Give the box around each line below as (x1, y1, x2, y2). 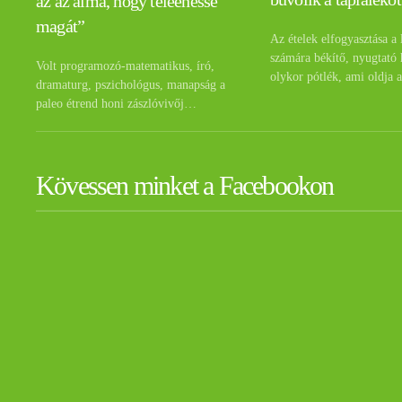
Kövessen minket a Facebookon (36, 170, 334, 201)
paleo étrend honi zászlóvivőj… (36, 97, 197, 111)
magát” (36, 16, 85, 37)
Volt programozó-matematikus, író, (36, 59, 214, 74)
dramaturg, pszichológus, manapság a (36, 78, 225, 92)
